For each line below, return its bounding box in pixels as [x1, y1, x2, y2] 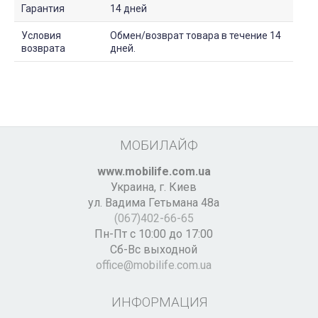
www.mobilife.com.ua [97, 165, 211, 179]
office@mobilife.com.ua [96, 258, 212, 273]
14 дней [110, 3, 147, 15]
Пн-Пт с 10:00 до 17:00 [94, 227, 213, 241]
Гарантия [21, 3, 65, 15]
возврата [21, 43, 65, 55]
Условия [21, 30, 61, 42]
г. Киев [159, 180, 197, 194]
